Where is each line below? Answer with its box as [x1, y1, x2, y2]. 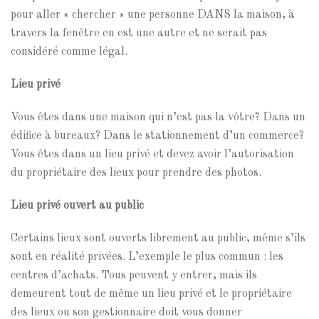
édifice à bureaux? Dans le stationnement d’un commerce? [11, 130, 304, 142]
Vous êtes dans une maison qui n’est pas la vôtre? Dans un [11, 112, 305, 123]
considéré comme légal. [11, 46, 127, 58]
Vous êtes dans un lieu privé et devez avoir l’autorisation [11, 149, 294, 160]
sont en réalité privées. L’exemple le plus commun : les [11, 251, 283, 263]
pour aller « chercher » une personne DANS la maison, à [11, 9, 295, 21]
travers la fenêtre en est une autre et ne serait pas [11, 28, 267, 39]
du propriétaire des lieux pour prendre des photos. [11, 167, 261, 179]
